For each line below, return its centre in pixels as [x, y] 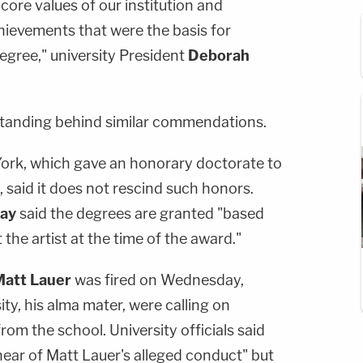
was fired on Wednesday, [158, 280]
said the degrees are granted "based [140, 213]
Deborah [217, 55]
